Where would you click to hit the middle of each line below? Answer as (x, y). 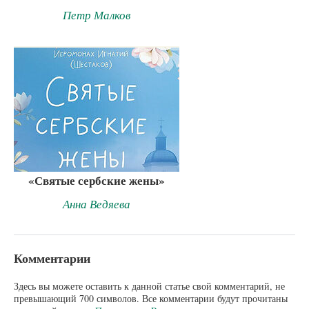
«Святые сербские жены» (97, 180)
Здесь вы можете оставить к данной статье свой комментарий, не (149, 286)
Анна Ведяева (97, 203)
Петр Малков (97, 15)
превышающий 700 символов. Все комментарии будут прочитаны (151, 299)
